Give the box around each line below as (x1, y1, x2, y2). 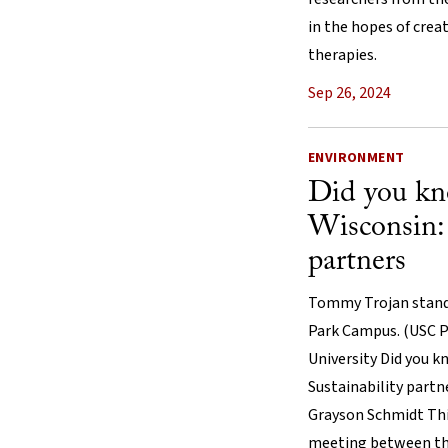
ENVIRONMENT (308, 147, 405, 168)
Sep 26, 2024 (308, 81, 391, 104)
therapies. (308, 43, 377, 66)
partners (308, 246, 406, 277)
